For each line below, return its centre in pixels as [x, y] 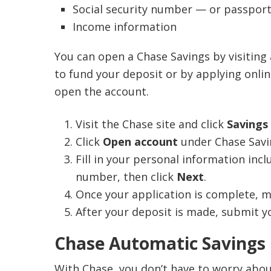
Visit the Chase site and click [151, 124]
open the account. [101, 91]
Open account [140, 142]
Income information [124, 27]
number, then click [126, 177]
